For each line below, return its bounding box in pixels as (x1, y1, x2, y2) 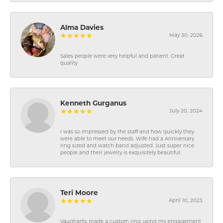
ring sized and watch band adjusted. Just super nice (60, 143, 194, 148)
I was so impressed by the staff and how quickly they (60, 129, 194, 134)
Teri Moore (60, 188, 98, 197)
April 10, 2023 (169, 198, 203, 203)
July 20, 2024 (169, 109, 203, 113)
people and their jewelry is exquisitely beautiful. (60, 150, 181, 155)
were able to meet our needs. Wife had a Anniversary (60, 136, 194, 141)
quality (60, 61, 78, 66)
